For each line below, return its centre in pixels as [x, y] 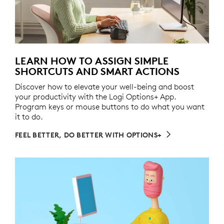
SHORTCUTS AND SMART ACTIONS [97, 71]
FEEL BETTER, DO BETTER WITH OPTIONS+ [88, 135]
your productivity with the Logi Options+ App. [96, 97]
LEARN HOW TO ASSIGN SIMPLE [92, 61]
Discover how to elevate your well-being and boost [104, 87]
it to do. [29, 117]
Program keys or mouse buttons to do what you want [110, 107]
